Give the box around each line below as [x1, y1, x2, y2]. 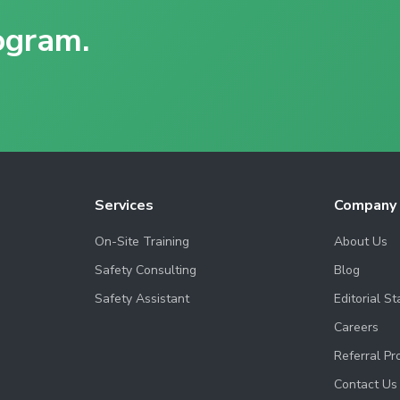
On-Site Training [94, 233, 189, 250]
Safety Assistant [94, 290, 189, 307]
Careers [334, 319, 379, 336]
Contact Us [334, 376, 398, 393]
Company [334, 196, 397, 215]
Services [94, 196, 154, 215]
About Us [334, 233, 388, 250]
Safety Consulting [94, 262, 196, 279]
